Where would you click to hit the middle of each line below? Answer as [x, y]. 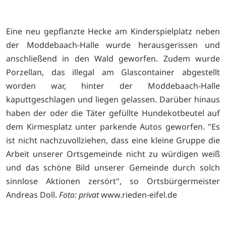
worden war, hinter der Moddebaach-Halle [113, 86]
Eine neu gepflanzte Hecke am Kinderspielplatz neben [113, 32]
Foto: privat [79, 195]
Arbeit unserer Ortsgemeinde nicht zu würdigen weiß [113, 154]
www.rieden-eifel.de [139, 195]
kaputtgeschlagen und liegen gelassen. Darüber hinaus [113, 100]
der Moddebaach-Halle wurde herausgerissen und [113, 45]
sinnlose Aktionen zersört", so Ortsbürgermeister [113, 181]
